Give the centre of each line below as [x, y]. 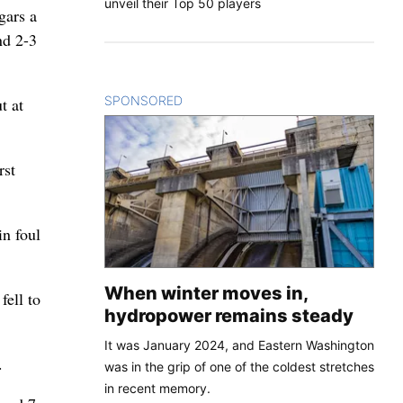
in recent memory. [157, 388]
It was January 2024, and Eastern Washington [239, 345]
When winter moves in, [206, 293]
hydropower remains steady [229, 315]
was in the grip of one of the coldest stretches [239, 366]
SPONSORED [143, 100]
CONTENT [214, 100]
